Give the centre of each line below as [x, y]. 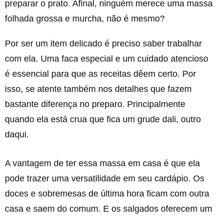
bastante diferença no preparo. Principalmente [95, 104]
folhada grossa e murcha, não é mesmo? [85, 19]
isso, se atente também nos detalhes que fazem [98, 89]
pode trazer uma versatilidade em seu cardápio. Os [105, 178]
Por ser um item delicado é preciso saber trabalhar [103, 44]
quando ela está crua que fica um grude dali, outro [103, 119]
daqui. [17, 134]
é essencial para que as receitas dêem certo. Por [100, 74]
